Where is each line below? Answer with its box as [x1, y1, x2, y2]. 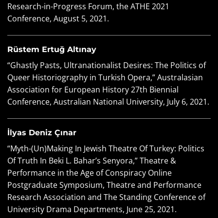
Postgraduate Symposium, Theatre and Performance [7, 179, 201, 190]
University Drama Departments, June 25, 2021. [7, 203, 177, 215]
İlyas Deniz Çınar [7, 127, 76, 137]
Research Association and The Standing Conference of [7, 191, 205, 202]
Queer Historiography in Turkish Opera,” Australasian [7, 72, 203, 83]
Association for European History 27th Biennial [7, 84, 179, 95]
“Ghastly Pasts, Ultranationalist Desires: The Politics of [7, 60, 206, 71]
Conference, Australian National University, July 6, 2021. [7, 96, 209, 108]
